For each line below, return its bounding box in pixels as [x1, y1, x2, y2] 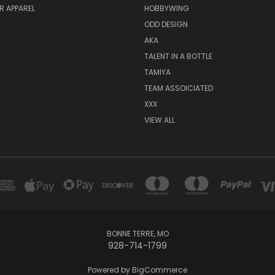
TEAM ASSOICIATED [144, 82, 213, 93]
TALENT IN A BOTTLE [144, 50, 212, 61]
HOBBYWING [144, 2, 189, 14]
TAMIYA [144, 66, 171, 77]
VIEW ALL [144, 114, 175, 125]
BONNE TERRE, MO [106, 228, 169, 239]
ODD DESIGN [144, 18, 188, 29]
